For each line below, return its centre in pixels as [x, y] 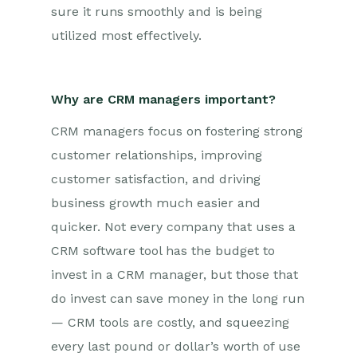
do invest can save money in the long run [178, 298]
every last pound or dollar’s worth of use [176, 346]
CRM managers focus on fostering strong [177, 131]
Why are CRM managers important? [165, 99]
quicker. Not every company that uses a [173, 227]
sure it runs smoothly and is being [157, 12]
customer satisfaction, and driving [156, 179]
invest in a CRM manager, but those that [175, 275]
